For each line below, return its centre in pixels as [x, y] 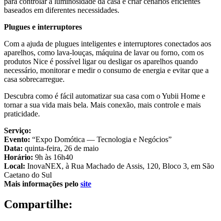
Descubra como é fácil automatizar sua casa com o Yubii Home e [105, 96]
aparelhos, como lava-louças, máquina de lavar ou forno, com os [104, 52]
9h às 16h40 [54, 157]
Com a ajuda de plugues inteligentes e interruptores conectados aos [108, 43]
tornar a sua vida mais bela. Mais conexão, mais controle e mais [102, 105]
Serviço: [18, 130]
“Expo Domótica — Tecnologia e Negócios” [102, 139]
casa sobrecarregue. [34, 79]
